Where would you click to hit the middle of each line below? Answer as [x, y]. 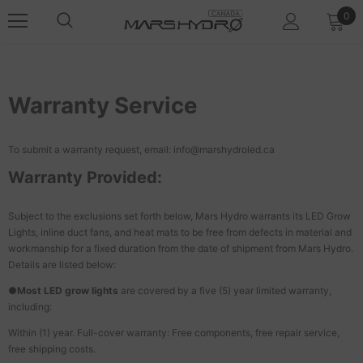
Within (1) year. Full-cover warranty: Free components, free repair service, [174, 332]
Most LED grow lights [68, 290]
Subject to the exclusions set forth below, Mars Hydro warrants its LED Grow [179, 216]
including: [30, 306]
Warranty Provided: [85, 177]
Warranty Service [103, 105]
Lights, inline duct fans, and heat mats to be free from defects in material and [180, 232]
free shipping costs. [52, 348]
